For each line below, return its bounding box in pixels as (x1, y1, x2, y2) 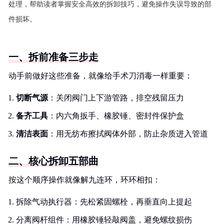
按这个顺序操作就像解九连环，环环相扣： (8, 175, 160, 184)
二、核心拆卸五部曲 (8, 155, 98, 166)
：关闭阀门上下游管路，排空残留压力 (48, 93, 184, 102)
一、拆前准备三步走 (8, 51, 98, 62)
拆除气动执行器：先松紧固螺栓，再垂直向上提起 (16, 197, 192, 206)
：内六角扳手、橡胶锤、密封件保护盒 (48, 111, 184, 120)
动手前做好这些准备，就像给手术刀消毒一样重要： (8, 71, 192, 80)
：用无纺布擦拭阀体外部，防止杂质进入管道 (48, 129, 208, 138)
